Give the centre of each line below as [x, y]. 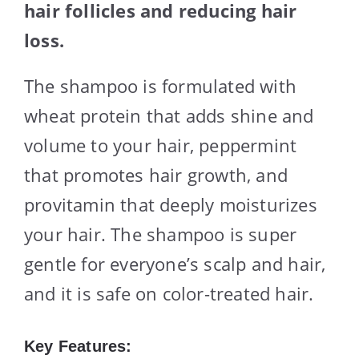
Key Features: [78, 346]
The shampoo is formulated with [161, 85]
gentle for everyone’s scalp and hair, [175, 263]
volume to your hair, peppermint [161, 145]
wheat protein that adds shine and [169, 115]
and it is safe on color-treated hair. [169, 293]
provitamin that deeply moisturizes [171, 204]
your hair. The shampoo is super [161, 234]
